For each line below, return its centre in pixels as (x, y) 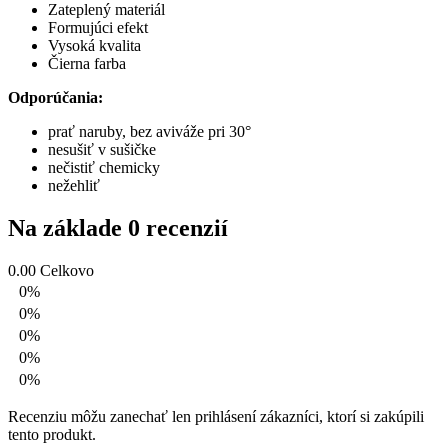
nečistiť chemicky (104, 167)
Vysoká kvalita (94, 45)
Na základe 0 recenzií (118, 227)
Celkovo (67, 270)
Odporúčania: (123, 97)
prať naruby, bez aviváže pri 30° (149, 131)
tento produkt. (52, 434)
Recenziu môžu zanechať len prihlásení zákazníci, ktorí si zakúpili (216, 416)
